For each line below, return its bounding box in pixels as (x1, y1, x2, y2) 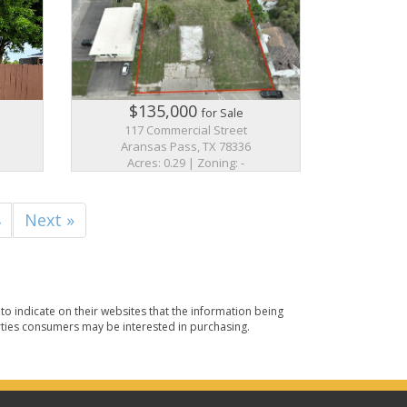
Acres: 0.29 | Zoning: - (127, 154, 245, 171)
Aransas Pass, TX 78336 (121, 137, 252, 154)
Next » (25, 208, 75, 231)
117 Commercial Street (124, 121, 248, 138)
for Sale (201, 104, 243, 121)
